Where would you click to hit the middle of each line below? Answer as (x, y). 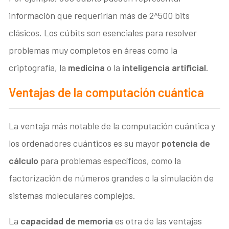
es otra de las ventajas (158, 221)
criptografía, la (39, 68)
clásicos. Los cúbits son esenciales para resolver (103, 33)
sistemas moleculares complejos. (72, 196)
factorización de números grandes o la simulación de (111, 178)
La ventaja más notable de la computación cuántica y (112, 126)
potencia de (186, 143)
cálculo (24, 161)
